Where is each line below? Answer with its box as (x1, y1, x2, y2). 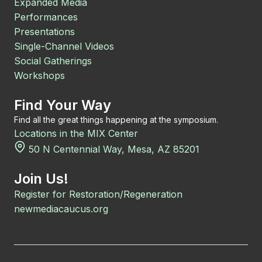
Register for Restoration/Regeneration (14, 188, 182, 200)
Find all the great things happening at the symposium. (14, 115, 218, 125)
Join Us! (14, 170, 68, 187)
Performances (14, 11, 78, 23)
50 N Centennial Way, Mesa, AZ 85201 (26, 143, 199, 155)
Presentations (14, 26, 75, 37)
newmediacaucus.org (14, 203, 108, 215)
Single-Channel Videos (14, 40, 114, 52)
